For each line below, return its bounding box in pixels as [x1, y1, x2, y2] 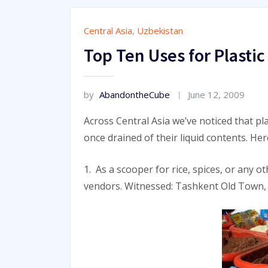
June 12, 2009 [188, 88, 245, 100]
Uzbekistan [137, 25, 183, 36]
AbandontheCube [99, 88, 170, 100]
